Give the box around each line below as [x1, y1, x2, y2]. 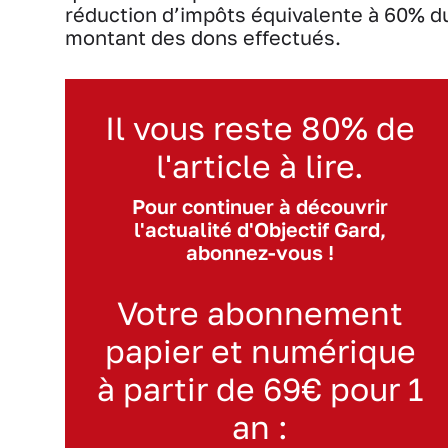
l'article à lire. [156, 146, 364, 185]
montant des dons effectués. [65, 25, 341, 49]
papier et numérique [104, 331, 416, 370]
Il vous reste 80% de [105, 108, 415, 147]
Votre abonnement [117, 293, 403, 332]
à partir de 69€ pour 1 [96, 369, 424, 408]
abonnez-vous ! [186, 240, 334, 264]
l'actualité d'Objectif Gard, [134, 217, 386, 241]
